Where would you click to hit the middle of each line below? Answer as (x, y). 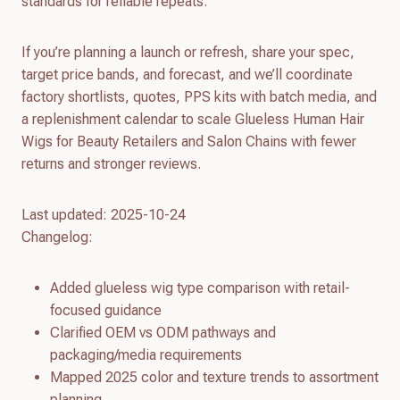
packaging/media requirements (146, 354)
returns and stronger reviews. (111, 163)
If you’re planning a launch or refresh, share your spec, (188, 52)
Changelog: (57, 237)
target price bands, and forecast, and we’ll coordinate (187, 74)
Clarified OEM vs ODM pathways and (163, 332)
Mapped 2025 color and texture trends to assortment (214, 377)
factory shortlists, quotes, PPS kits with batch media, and (199, 96)
